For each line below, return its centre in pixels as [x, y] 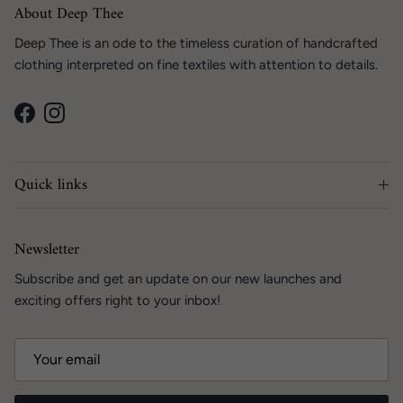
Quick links [51, 186]
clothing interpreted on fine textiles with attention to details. [196, 65]
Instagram [84, 122]
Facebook [53, 122]
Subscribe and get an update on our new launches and [178, 279]
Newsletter [47, 251]
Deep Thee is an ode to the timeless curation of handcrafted [196, 44]
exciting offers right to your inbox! [117, 301]
